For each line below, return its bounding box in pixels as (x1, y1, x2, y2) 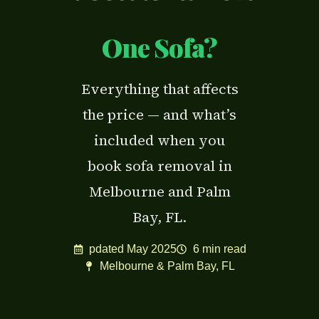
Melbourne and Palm (88, 182, 231, 202)
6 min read (192, 242, 246, 255)
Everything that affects (80, 79, 239, 100)
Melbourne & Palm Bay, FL (100, 259, 236, 272)
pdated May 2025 (89, 242, 177, 255)
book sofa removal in (87, 156, 232, 177)
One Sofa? (102, 30, 217, 65)
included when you (93, 130, 226, 151)
